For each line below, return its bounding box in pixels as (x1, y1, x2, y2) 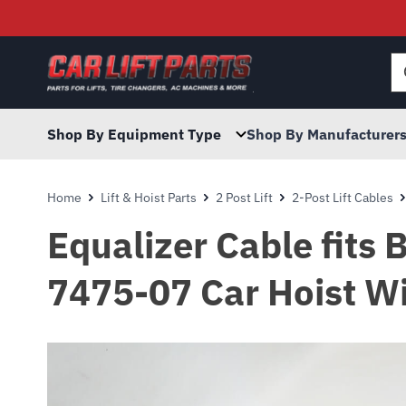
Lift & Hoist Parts (101, 189, 197, 206)
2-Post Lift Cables (292, 189, 393, 206)
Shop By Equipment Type (47, 125, 221, 143)
